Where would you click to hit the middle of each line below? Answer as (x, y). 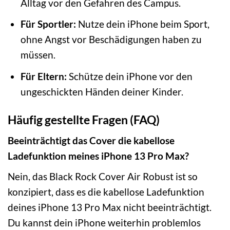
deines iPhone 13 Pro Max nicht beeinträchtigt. (110, 207)
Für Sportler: (48, 24)
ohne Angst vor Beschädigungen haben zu (111, 40)
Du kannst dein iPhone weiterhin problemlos (104, 222)
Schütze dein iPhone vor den (129, 76)
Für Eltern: (43, 76)
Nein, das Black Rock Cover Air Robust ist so (103, 176)
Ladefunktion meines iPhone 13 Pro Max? (98, 156)
